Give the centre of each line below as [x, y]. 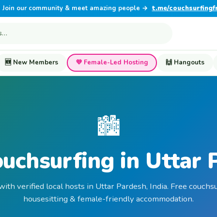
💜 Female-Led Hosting [112, 62]
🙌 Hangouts [185, 62]
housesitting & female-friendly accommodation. [108, 199]
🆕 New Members [31, 62]
